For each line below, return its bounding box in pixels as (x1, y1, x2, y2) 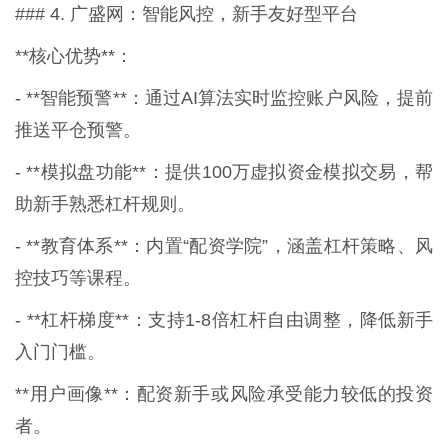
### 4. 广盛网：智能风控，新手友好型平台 (15, 3, 358, 24)
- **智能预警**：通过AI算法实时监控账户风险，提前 (15, 87, 433, 108)
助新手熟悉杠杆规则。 (15, 193, 195, 214)
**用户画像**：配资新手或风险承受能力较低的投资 (15, 383, 433, 404)
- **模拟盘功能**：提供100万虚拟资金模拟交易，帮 (15, 161, 433, 182)
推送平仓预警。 (15, 119, 141, 140)
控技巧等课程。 (15, 267, 141, 288)
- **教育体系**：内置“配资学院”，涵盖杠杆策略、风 (15, 235, 433, 256)
